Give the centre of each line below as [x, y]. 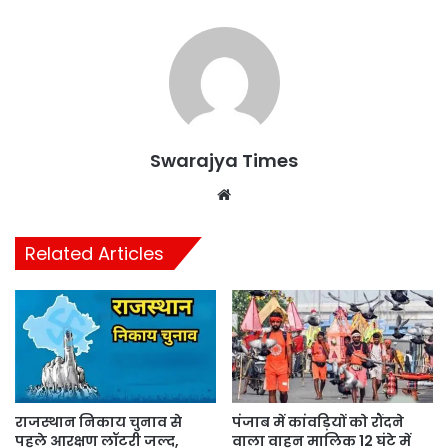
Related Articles [94, 253]
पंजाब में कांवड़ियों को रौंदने [318, 421]
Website [263, 193]
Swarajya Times [224, 160]
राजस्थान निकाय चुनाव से [98, 421]
